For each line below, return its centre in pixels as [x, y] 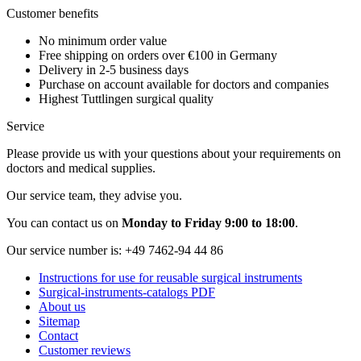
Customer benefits [52, 14]
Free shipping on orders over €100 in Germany [158, 56]
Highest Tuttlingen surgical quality [126, 99]
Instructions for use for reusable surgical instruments [170, 278]
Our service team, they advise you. [94, 196]
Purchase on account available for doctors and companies [184, 85]
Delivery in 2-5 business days [114, 70]
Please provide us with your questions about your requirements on [174, 154]
